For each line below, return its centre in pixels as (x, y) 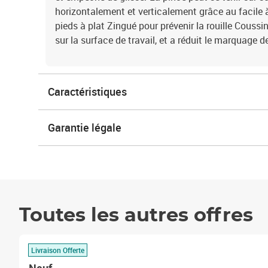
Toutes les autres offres (136, 215)
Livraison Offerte (58, 250)
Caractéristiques (87, 92)
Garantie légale (85, 127)
